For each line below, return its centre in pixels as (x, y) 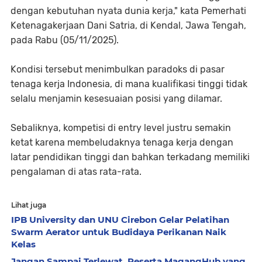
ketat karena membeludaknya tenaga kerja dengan (122, 142)
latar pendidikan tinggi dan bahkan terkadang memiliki (130, 157)
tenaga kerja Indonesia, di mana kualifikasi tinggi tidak (129, 84)
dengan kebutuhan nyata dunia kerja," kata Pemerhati (128, 11)
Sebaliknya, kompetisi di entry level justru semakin (121, 127)
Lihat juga (29, 205)
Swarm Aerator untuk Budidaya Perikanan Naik (119, 232)
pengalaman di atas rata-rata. (76, 171)
